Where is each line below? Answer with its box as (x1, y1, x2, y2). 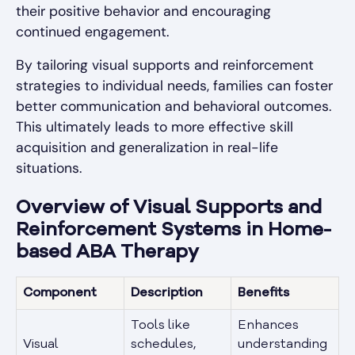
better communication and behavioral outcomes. (16, 97, 331, 116)
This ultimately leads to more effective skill (16, 118, 293, 136)
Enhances (238, 319, 299, 333)
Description (131, 287, 203, 300)
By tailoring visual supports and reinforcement (16, 56, 314, 74)
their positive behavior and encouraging (16, 2, 271, 21)
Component (23, 287, 97, 300)
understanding (238, 338, 327, 352)
